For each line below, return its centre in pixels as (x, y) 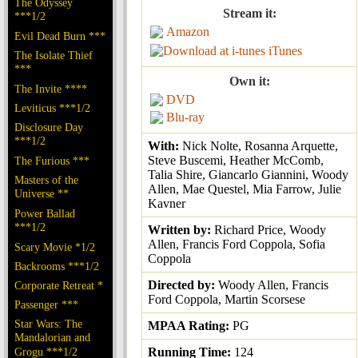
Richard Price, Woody (270, 230)
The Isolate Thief (54, 55)
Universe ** (42, 194)
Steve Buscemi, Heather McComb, (236, 160)
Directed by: (183, 285)
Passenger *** (46, 304)
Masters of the (46, 180)
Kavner (167, 203)
